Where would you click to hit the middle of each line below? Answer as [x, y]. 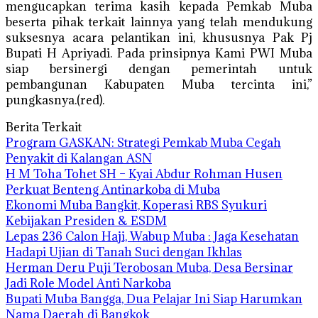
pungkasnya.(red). [55, 100]
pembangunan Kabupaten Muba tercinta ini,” [159, 84]
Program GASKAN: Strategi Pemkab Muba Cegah [143, 143]
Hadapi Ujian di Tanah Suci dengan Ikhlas [124, 252]
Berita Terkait [44, 127]
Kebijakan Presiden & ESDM [86, 221]
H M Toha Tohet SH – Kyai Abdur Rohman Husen [144, 174]
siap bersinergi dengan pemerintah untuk [159, 69]
